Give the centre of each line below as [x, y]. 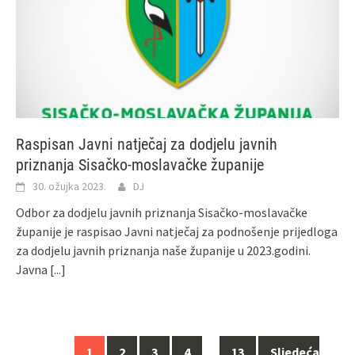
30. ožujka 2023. [69, 186]
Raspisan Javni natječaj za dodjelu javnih [147, 144]
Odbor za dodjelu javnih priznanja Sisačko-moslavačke [162, 212]
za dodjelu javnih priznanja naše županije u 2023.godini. [163, 250]
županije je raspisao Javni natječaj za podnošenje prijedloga [177, 231]
